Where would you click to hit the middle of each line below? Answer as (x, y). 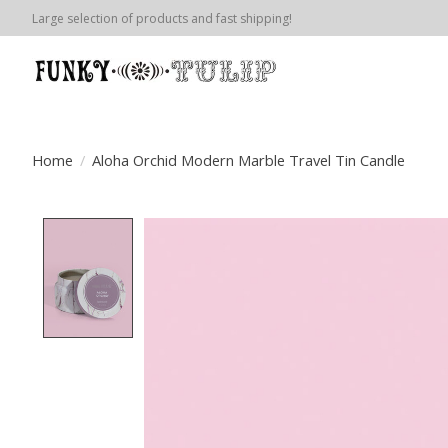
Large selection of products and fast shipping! (162, 18)
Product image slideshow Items (274, 229)
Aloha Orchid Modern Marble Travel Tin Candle (248, 159)
